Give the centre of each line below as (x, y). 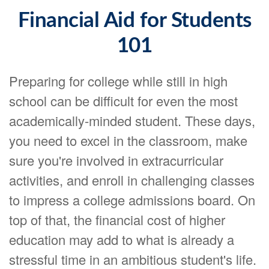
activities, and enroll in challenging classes (132, 180)
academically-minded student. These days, (132, 120)
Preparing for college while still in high (118, 81)
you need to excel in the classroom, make (128, 140)
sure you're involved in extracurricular (116, 160)
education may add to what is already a (122, 239)
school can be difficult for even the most (123, 101)
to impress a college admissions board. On (132, 200)
